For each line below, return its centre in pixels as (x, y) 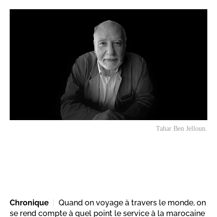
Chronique (29, 203)
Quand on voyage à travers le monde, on (132, 203)
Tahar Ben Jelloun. (182, 129)
